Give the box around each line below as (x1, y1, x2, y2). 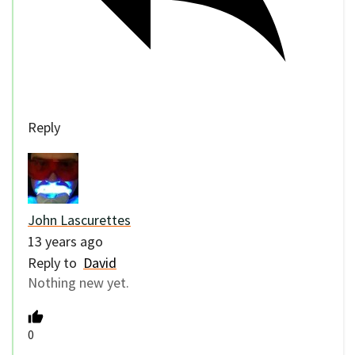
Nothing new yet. (28, 273, 129, 292)
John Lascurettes (28, 211, 131, 230)
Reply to (28, 254, 83, 273)
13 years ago (28, 232, 103, 251)
